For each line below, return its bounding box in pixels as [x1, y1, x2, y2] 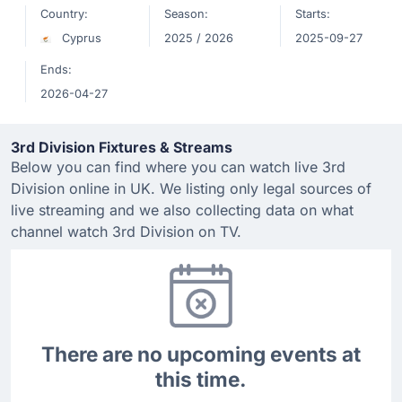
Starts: [295, 7, 330, 21]
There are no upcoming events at [41, 342, 361, 367]
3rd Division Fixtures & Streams [11, 138, 232, 156]
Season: [163, 7, 208, 21]
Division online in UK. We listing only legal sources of [11, 179, 371, 197]
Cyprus [58, 31, 101, 45]
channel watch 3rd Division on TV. [11, 223, 241, 240]
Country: [40, 7, 88, 21]
